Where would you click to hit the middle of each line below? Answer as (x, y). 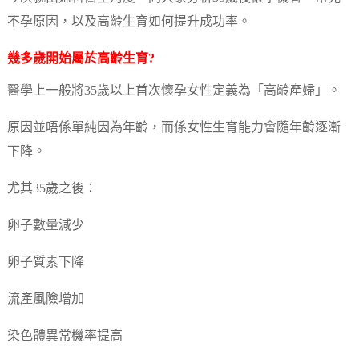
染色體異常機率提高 (65, 336)
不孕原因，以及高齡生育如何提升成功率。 (129, 22)
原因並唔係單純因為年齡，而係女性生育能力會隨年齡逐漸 (173, 127)
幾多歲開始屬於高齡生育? (81, 58)
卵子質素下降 (45, 262)
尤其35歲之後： (52, 188)
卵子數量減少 (45, 225)
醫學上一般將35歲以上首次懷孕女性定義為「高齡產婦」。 (173, 91)
